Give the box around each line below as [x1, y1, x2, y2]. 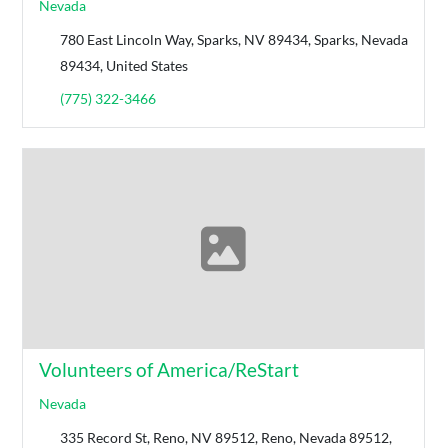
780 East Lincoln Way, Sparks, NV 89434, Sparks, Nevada [60, 30, 409, 48]
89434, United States [60, 56, 189, 74]
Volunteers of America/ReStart [39, 358, 300, 382]
